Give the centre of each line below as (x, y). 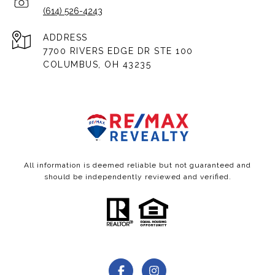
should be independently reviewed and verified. (137, 177)
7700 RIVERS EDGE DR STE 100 (118, 51)
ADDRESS (65, 38)
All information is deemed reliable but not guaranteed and (137, 165)
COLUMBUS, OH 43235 (97, 65)
